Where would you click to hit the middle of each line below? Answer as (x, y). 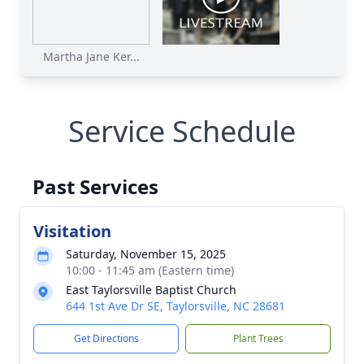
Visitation (72, 231)
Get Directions (106, 338)
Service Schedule (182, 131)
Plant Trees (258, 338)
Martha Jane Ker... (91, 56)
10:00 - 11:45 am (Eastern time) (150, 270)
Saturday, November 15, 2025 (146, 254)
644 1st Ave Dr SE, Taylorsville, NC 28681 (175, 306)
